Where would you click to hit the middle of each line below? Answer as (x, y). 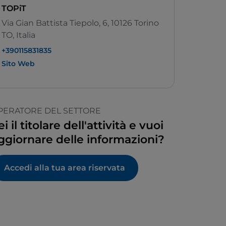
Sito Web (18, 64)
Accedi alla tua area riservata (65, 168)
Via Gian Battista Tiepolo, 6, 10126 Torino (80, 23)
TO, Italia (18, 35)
